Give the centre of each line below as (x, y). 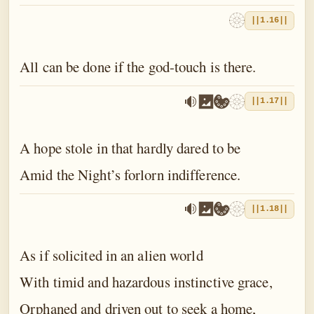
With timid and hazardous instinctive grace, (146, 282)
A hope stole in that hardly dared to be (130, 148)
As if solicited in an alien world (111, 255)
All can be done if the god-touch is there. (138, 67)
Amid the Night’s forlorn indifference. (130, 174)
